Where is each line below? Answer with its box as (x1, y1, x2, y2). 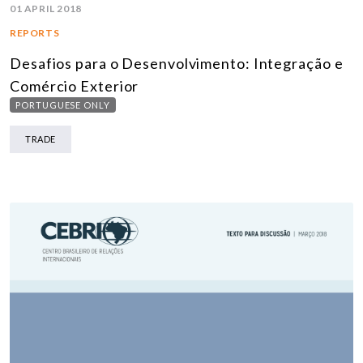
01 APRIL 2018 (10, 2, 82, 15)
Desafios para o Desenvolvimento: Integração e (10, 54, 344, 73)
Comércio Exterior (10, 77, 139, 96)
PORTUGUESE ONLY (15, 100, 110, 111)
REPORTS (10, 27, 60, 40)
